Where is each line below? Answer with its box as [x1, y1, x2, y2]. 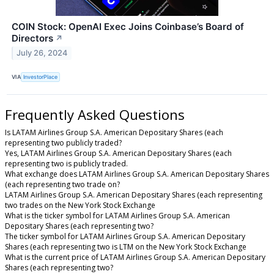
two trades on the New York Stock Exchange [5, 200, 155, 211]
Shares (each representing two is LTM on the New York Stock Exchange [5, 242, 246, 253]
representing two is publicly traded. [5, 158, 128, 169]
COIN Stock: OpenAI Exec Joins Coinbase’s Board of [12, 20, 244, 32]
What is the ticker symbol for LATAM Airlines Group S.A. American [5, 210, 230, 221]
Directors [12, 32, 53, 44]
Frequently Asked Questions [5, 105, 185, 124]
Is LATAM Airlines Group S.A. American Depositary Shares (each [5, 127, 223, 138]
